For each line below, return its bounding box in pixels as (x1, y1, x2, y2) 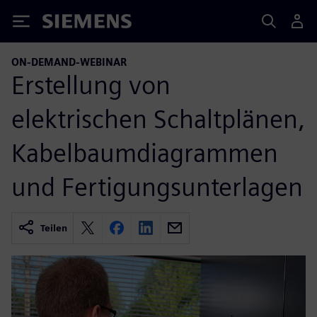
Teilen (40, 222, 67, 234)
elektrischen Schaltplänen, (11, 103, 305, 134)
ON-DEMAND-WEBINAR (11, 56, 127, 68)
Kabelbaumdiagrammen (11, 137, 278, 168)
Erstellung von (11, 69, 171, 100)
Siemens (42, 16, 89, 31)
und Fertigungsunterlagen (11, 171, 303, 202)
